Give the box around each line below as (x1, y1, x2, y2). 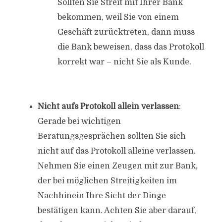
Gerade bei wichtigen (37, 117, 121, 126)
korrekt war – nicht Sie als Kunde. (57, 57, 191, 66)
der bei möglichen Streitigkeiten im (37, 176, 177, 185)
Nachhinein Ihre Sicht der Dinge (37, 191, 166, 200)
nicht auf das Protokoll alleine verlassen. (37, 147, 196, 156)
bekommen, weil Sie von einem (57, 13, 179, 22)
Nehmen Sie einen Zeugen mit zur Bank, (37, 162, 198, 170)
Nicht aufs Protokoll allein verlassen (37, 102, 179, 111)
